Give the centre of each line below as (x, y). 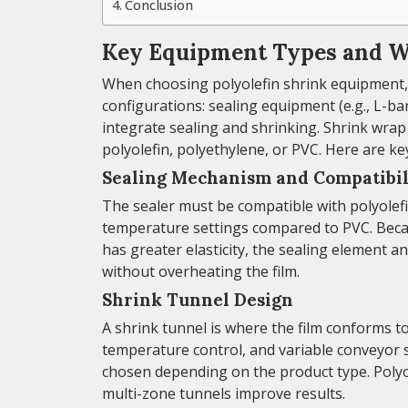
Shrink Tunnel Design (198, 299)
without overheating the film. (201, 271)
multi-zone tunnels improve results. (224, 393)
